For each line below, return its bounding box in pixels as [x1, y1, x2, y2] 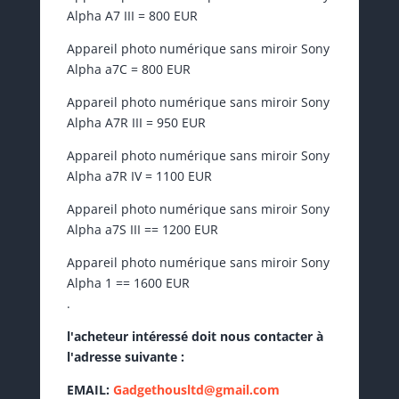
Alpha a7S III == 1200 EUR [66, 221, 218, 239]
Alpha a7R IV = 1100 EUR [66, 167, 212, 185]
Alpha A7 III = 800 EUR [66, 7, 198, 25]
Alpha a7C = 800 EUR [66, 61, 191, 78]
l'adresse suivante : [66, 348, 184, 366]
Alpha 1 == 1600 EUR [66, 274, 190, 292]
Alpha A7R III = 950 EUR [66, 114, 206, 132]
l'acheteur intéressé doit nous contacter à [66, 328, 323, 346]
